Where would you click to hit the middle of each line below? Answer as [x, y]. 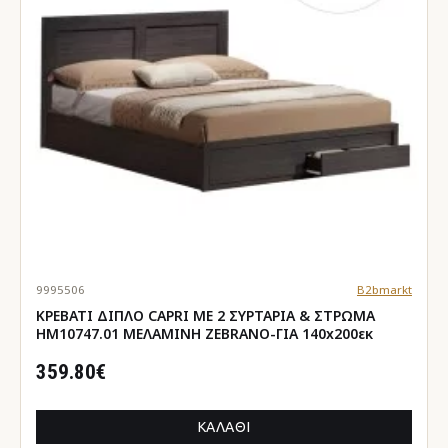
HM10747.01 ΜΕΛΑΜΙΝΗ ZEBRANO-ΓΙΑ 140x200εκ [204, 333]
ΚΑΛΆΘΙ [224, 426]
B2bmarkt [384, 289]
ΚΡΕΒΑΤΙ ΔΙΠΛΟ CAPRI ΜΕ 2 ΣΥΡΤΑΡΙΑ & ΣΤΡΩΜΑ [205, 315]
